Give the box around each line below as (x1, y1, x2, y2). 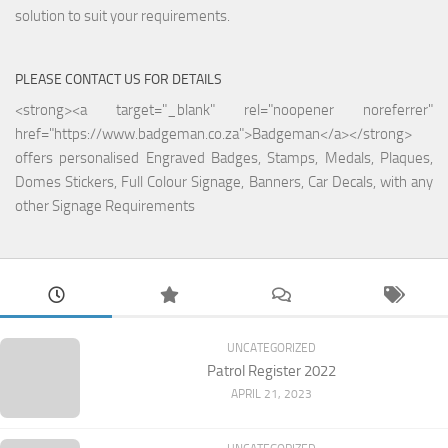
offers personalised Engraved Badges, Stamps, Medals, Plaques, (15, 149, 433, 168)
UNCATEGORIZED (226, 341, 316, 356)
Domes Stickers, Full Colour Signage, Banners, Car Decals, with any (15, 173, 433, 192)
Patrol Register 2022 (206, 362, 336, 381)
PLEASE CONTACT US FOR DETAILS (15, 71, 222, 89)
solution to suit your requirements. (15, 7, 230, 26)
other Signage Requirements (15, 197, 195, 216)
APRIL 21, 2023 (230, 387, 312, 402)
